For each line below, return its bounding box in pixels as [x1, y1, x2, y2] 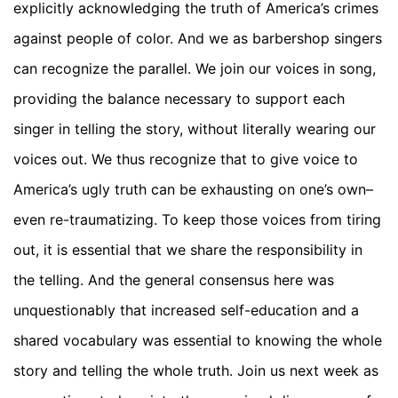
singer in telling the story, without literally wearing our [13, 119, 376, 138]
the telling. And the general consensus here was [13, 270, 334, 289]
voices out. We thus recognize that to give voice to [13, 149, 358, 168]
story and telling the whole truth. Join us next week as [13, 361, 378, 379]
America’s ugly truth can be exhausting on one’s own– [13, 179, 373, 198]
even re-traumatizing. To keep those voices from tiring [13, 210, 381, 228]
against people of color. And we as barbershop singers [13, 28, 382, 47]
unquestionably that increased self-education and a [13, 300, 359, 319]
